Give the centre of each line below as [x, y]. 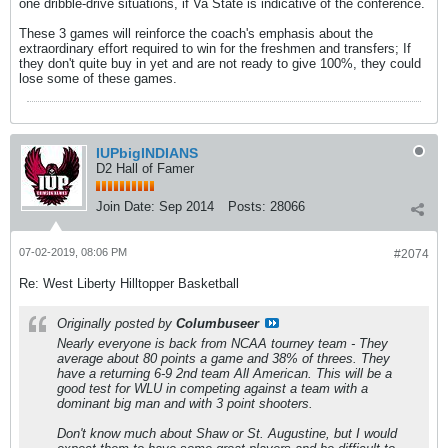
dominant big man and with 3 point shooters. [185, 403]
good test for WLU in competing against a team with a [212, 388]
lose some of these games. [98, 78]
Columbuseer [217, 323]
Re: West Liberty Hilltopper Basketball [129, 283]
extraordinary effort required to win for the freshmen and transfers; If [215, 48]
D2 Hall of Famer [145, 168]
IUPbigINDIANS [147, 153]
